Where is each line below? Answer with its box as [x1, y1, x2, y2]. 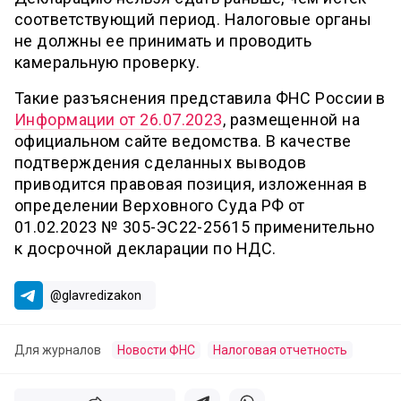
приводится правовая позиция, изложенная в [14, 175, 368, 193]
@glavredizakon [50, 288, 141, 303]
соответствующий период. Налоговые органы [14, 10, 371, 29]
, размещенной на [222, 110, 361, 129]
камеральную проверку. [14, 53, 200, 72]
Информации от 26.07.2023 [14, 110, 223, 129]
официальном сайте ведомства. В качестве [14, 132, 352, 150]
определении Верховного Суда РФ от [14, 196, 305, 215]
